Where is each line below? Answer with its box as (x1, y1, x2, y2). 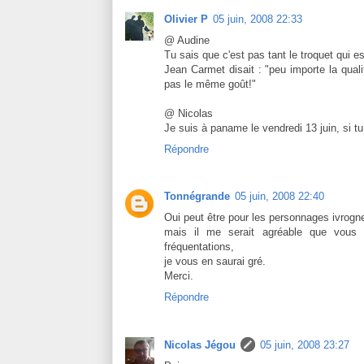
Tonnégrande (164, 189, 230, 202)
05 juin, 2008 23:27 (260, 339, 349, 352)
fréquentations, (164, 240, 234, 253)
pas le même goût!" (164, 77, 256, 90)
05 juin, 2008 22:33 (213, 12, 302, 25)
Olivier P (164, 12, 208, 25)
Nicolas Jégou (164, 339, 236, 352)
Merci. (164, 269, 193, 282)
